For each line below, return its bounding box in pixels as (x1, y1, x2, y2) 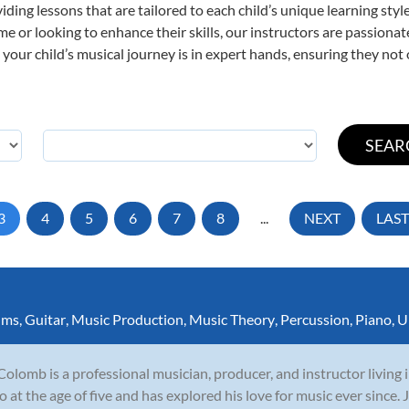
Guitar (25, 309, 66, 328)
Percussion (280, 309, 350, 328)
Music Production (71, 309, 184, 328)
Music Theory (189, 309, 275, 328)
